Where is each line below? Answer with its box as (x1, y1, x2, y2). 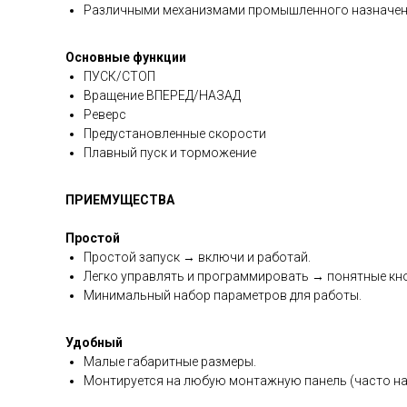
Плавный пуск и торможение (84, 145, 256, 160)
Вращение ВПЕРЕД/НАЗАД (84, 88, 241, 103)
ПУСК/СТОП (84, 69, 155, 84)
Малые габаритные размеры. (84, 354, 256, 369)
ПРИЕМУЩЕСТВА (65, 193, 174, 207)
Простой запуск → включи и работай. (84, 250, 311, 264)
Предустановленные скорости (84, 126, 266, 141)
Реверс (84, 107, 126, 122)
